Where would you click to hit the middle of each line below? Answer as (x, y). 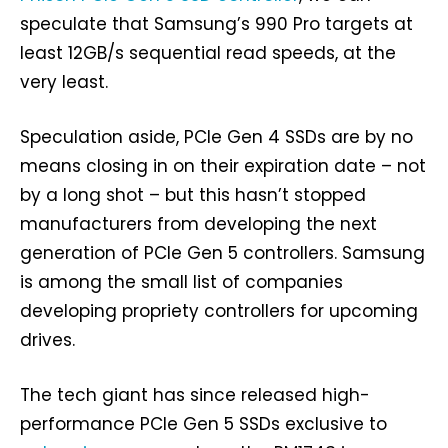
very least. (64, 81)
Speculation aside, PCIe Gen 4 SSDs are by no (216, 136)
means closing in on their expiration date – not (223, 165)
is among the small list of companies (181, 281)
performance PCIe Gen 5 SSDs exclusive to (203, 423)
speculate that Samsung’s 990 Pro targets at (216, 23)
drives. (47, 339)
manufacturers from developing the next (198, 223)
